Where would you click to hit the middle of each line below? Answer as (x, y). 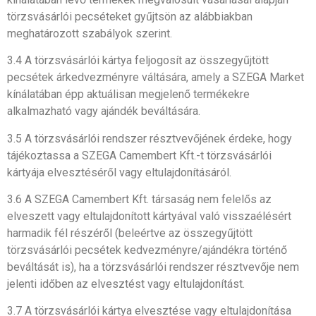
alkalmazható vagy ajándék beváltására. (104, 111)
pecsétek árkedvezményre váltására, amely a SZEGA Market (156, 78)
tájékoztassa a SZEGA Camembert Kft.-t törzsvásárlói (139, 155)
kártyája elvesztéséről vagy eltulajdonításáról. (119, 172)
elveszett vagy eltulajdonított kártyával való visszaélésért (149, 217)
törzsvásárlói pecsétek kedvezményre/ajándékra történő (147, 250)
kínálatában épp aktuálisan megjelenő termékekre (128, 95)
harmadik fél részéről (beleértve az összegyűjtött (130, 233)
